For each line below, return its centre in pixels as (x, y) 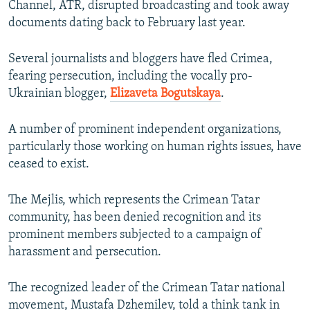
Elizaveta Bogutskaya (165, 94)
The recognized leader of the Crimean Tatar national (147, 289)
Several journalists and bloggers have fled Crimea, (140, 60)
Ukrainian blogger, (59, 94)
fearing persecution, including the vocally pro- (130, 77)
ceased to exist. (49, 165)
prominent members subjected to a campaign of (135, 235)
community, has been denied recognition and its (135, 218)
